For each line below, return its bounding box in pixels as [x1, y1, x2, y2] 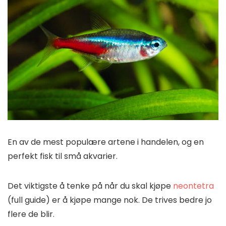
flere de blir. [8, 208, 54, 220]
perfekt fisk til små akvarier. [8, 150, 118, 162]
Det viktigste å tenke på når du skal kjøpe [8, 180, 173, 192]
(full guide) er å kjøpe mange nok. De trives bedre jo [8, 194, 212, 206]
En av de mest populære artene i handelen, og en [8, 136, 204, 148]
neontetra [173, 180, 214, 192]
